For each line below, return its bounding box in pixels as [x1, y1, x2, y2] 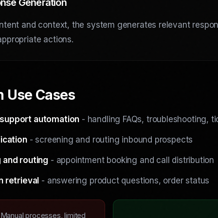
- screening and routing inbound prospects [27, 134, 193, 145]
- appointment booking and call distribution [48, 155, 215, 165]
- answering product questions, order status [39, 175, 210, 185]
